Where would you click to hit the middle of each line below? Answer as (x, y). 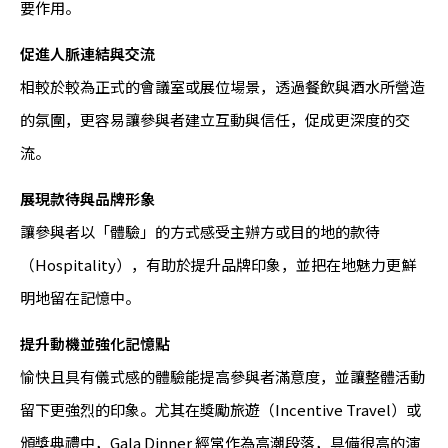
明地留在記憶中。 (80, 298)
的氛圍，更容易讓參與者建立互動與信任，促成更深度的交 (215, 120)
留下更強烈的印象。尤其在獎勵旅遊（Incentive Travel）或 (220, 410)
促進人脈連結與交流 (87, 54)
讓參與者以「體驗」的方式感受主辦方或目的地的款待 (200, 232)
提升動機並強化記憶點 (95, 344)
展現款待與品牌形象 (87, 199)
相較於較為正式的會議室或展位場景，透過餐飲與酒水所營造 (222, 87)
